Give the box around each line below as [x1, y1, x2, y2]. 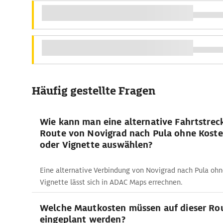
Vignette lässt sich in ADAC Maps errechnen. [40, 178, 183, 187]
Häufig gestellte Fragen [32, 84, 155, 98]
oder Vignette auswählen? [40, 139, 153, 150]
